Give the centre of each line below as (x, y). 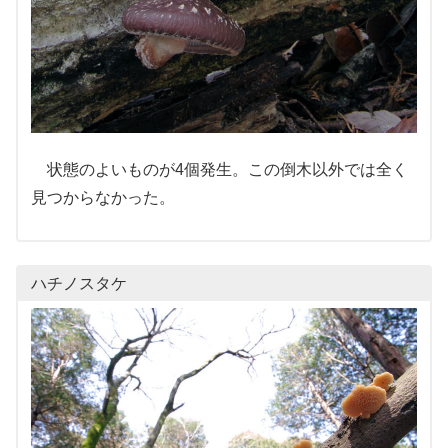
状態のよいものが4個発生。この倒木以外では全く (219, 169)
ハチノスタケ (78, 284)
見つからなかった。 (102, 197)
